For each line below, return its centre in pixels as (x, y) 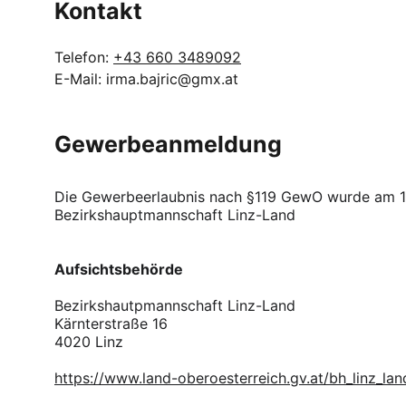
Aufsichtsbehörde (119, 269)
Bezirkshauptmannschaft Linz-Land (175, 215)
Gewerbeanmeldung (168, 144)
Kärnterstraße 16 (111, 324)
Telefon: (84, 57)
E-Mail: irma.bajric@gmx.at (146, 79)
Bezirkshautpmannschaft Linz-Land (175, 305)
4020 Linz (89, 342)
